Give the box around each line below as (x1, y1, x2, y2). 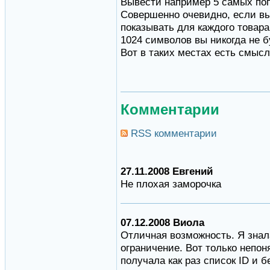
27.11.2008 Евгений (121, 165, 213, 178)
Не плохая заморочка (121, 178, 221, 190)
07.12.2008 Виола (121, 216, 204, 229)
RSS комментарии (128, 127, 217, 140)
